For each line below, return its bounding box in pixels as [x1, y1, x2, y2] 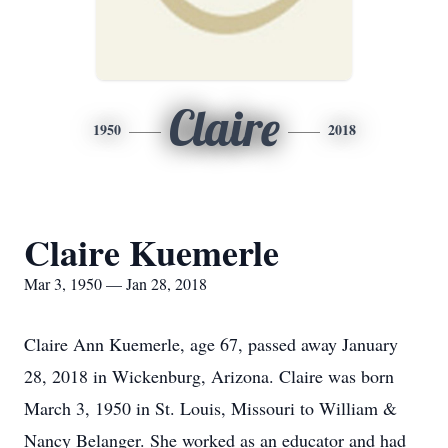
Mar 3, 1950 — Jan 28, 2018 [24, 273, 207, 294]
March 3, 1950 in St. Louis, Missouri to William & [24, 396, 397, 420]
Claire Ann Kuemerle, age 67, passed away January [24, 332, 398, 356]
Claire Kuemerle [24, 226, 279, 278]
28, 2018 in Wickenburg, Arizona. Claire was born [24, 364, 394, 388]
